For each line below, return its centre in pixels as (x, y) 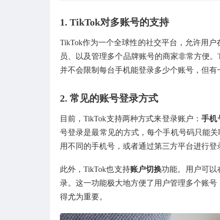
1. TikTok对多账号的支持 (114, 22)
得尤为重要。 (83, 196)
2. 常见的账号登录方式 (109, 98)
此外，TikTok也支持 (95, 169)
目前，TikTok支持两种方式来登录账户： (131, 118)
